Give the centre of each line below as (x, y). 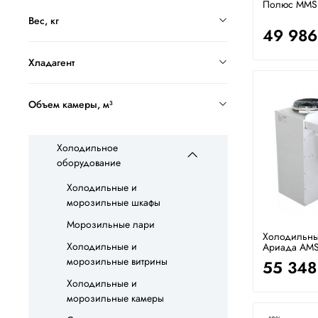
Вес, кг (44, 21)
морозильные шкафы (114, 202)
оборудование (89, 163)
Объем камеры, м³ (71, 105)
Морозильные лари (111, 224)
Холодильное (87, 148)
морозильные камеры (115, 298)
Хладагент (51, 63)
